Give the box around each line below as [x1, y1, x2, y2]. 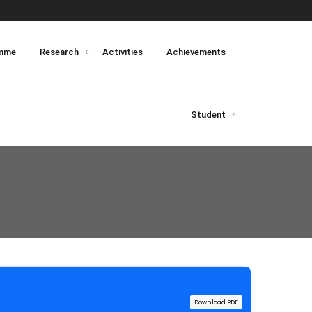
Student [190, 109, 226, 120]
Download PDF [194, 297, 238, 306]
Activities [102, 47, 143, 57]
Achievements [166, 47, 226, 57]
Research [39, 47, 79, 57]
